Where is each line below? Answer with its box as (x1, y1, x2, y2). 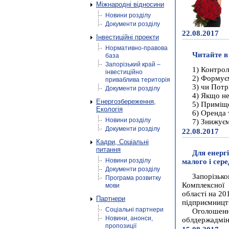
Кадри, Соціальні (96, 138, 149, 146)
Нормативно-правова (105, 44, 168, 52)
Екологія (96, 105, 123, 113)
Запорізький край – (105, 61, 161, 68)
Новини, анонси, (105, 215, 153, 222)
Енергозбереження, (96, 98, 156, 105)
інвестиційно (105, 68, 143, 76)
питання (96, 146, 121, 153)
